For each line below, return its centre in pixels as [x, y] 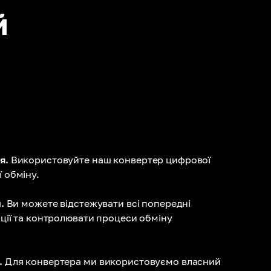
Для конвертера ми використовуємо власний [113, 261]
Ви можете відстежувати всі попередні [99, 203]
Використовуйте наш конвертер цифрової [111, 160]
